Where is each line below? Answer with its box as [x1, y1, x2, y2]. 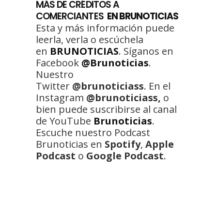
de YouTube [36, 114, 93, 127]
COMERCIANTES [36, 9, 106, 23]
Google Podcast [86, 149, 164, 162]
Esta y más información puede [36, 21, 174, 34]
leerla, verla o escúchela [36, 32, 143, 46]
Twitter [36, 79, 72, 93]
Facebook [36, 56, 81, 69]
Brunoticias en [36, 137, 105, 151]
